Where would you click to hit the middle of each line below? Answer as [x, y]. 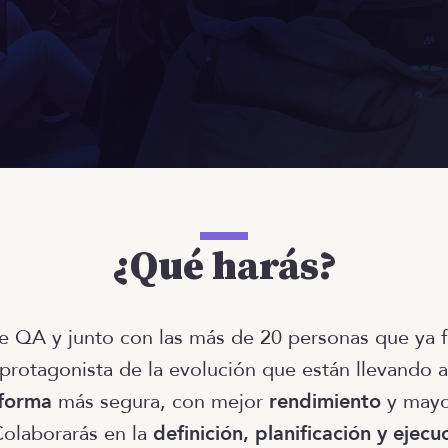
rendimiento [325, 401]
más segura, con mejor [160, 401]
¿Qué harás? [224, 267]
